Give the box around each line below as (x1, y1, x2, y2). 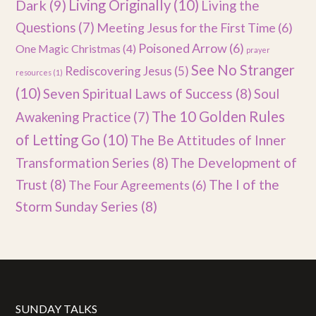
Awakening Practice (16, 109, 131, 125)
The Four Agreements (68, 177, 190, 193)
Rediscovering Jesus (65, 63, 173, 78)
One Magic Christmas (16, 42, 121, 55)
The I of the (209, 176, 280, 193)
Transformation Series (16, 154, 150, 171)
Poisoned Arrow (138, 40, 228, 56)
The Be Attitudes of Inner (130, 132, 286, 148)
